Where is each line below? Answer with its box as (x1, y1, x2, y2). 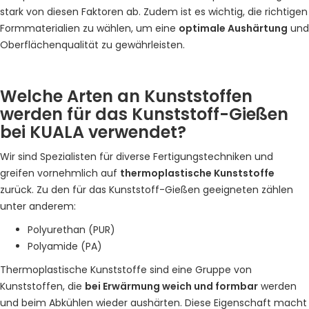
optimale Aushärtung (179, 21, 288, 35)
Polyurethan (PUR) (28, 223, 115, 237)
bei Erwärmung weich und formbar (85, 279, 258, 293)
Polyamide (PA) (28, 239, 102, 253)
